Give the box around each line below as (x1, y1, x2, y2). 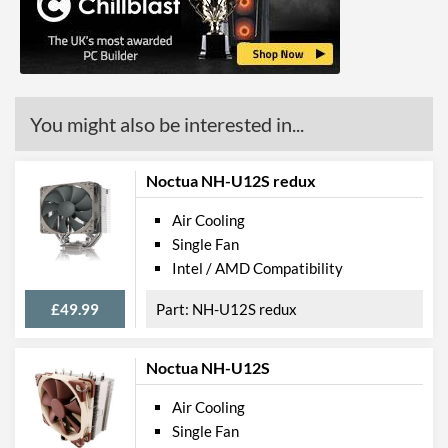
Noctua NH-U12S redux (146, 170, 316, 190)
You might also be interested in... (30, 111, 304, 136)
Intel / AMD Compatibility (172, 258, 343, 277)
